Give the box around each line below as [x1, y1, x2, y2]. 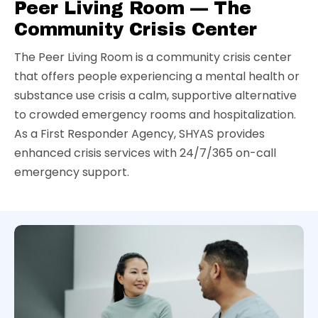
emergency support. [14, 164, 129, 180]
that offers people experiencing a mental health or [14, 68, 300, 84]
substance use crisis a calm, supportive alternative [14, 87, 297, 104]
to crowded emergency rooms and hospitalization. [14, 106, 296, 123]
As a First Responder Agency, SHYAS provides [14, 126, 265, 142]
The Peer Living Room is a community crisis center [14, 49, 292, 65]
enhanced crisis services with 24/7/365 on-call [14, 145, 276, 161]
